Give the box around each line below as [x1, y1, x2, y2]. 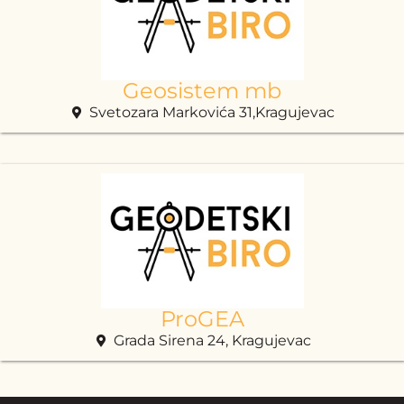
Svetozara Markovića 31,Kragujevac [89, 103, 335, 121]
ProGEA [160, 305, 244, 332]
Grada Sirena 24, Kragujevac [113, 331, 311, 349]
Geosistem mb [123, 77, 281, 104]
